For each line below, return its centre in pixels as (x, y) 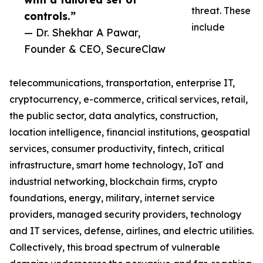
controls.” (50, 16)
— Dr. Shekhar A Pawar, (82, 33)
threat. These (221, 11)
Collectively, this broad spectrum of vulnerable (115, 247)
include (208, 27)
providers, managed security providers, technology (125, 215)
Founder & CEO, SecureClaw (95, 49)
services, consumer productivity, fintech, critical (117, 149)
